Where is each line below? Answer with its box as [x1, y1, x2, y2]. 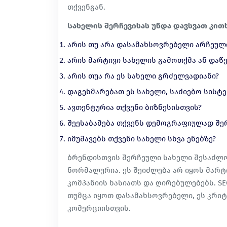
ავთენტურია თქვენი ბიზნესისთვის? [67, 103, 202, 112]
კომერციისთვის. [67, 204, 131, 213]
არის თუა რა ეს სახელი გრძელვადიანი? [67, 71, 219, 81]
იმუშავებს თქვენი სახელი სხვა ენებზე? [67, 134, 216, 144]
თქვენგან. [67, 3, 105, 12]
